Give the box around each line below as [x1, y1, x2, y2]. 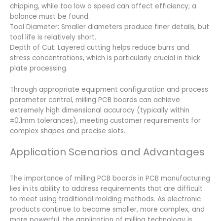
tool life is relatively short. [10, 32, 96, 42]
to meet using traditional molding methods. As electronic [10, 194, 201, 204]
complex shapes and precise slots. [10, 126, 125, 136]
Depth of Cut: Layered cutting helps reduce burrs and [10, 42, 189, 52]
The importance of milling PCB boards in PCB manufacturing [10, 173, 210, 183]
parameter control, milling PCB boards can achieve [10, 95, 180, 105]
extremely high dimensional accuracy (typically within [10, 105, 189, 115]
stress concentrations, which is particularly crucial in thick [10, 53, 200, 63]
